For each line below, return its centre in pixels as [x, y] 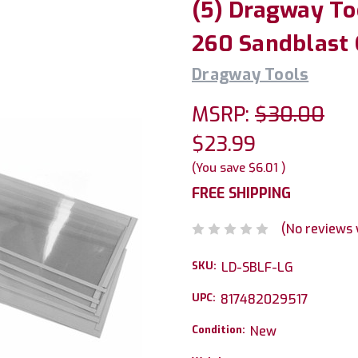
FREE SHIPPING [241, 193]
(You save [219, 168]
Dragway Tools [251, 75]
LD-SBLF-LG [257, 267]
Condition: [219, 329]
